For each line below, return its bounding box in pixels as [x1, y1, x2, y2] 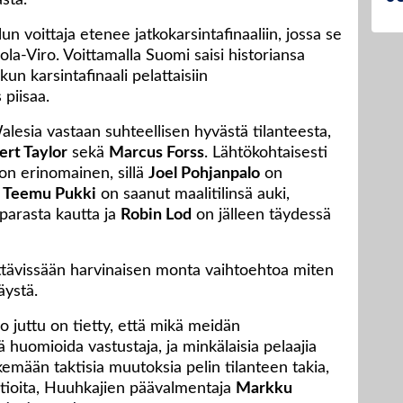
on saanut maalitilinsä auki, [96, 186, 290, 203]
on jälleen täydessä [192, 207, 331, 224]
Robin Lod [121, 207, 192, 224]
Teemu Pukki [3, 186, 96, 203]
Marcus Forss [109, 145, 204, 162]
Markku [236, 381, 292, 398]
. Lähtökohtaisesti [204, 145, 327, 162]
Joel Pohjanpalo [148, 166, 260, 183]
